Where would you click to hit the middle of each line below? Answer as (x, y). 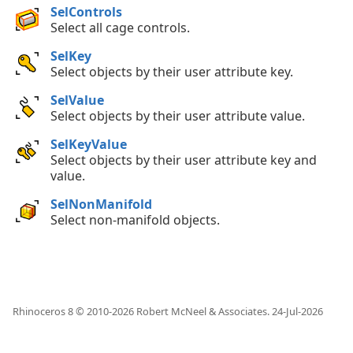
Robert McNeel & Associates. (203, 311)
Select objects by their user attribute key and (184, 160)
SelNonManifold (101, 204)
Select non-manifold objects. (135, 219)
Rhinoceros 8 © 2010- (62, 311)
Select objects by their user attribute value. (178, 115)
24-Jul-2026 (297, 311)
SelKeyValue (89, 144)
